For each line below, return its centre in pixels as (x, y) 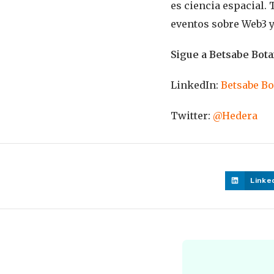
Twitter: (191, 115)
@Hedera (235, 115)
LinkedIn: (195, 85)
